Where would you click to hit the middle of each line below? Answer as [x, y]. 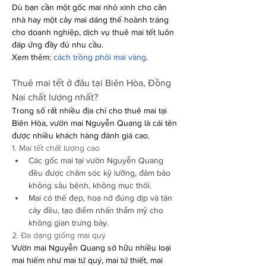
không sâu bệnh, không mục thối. [90, 185]
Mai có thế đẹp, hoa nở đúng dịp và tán [100, 198]
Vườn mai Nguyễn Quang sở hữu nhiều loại [91, 248]
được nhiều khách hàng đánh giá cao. [81, 135]
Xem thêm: [33, 57]
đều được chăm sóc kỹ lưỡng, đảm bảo [99, 173]
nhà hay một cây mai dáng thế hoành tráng [90, 20]
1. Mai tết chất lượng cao [56, 148]
